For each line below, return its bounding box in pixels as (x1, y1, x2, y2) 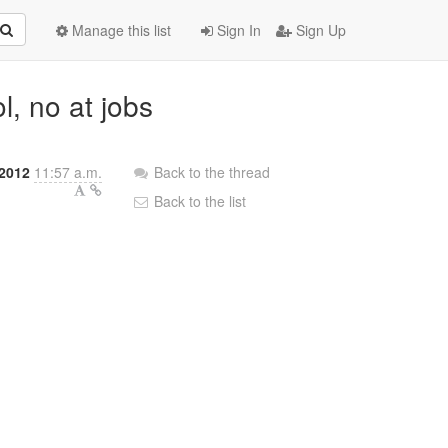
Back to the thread (154, 162, 271, 182)
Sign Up (292, 20, 346, 40)
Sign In (213, 20, 261, 40)
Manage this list (68, 20, 171, 40)
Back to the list (150, 191, 247, 211)
